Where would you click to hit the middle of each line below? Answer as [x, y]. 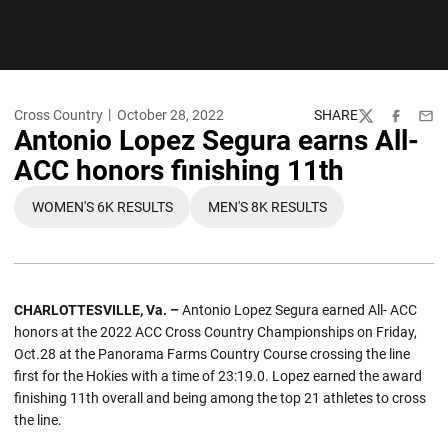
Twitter [379, 124]
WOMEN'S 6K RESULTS [102, 206]
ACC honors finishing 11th [179, 170]
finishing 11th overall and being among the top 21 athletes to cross [220, 398]
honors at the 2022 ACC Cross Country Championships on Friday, [215, 332]
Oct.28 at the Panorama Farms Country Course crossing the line [212, 354]
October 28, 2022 [170, 115]
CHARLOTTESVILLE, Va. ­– [96, 310]
